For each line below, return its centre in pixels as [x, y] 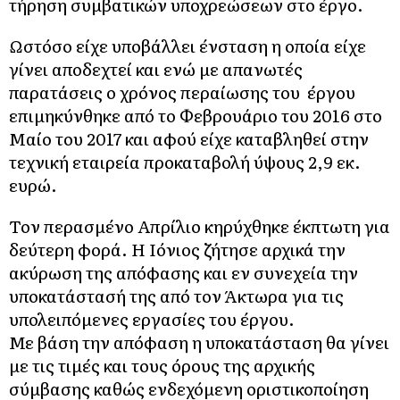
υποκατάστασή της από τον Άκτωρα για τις [176, 295]
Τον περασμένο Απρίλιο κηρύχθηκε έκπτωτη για [200, 225]
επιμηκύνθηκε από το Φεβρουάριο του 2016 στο [196, 115]
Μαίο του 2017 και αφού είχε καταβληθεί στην [189, 138]
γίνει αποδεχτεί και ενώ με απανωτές [156, 68]
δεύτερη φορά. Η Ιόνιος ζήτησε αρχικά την [177, 249]
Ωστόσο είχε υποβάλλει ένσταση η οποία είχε [187, 45]
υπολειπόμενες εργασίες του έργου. [152, 318]
